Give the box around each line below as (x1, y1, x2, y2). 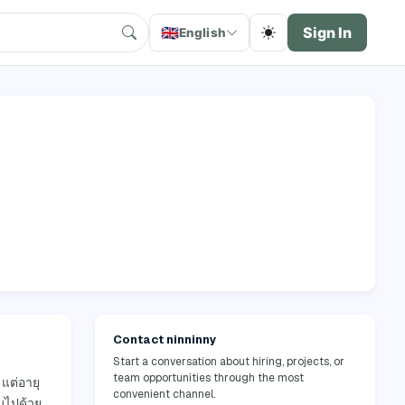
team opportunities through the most (113, 370, 304, 385)
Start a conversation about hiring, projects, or (113, 353, 344, 369)
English (178, 25, 226, 40)
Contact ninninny (113, 331, 217, 347)
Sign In (303, 24, 352, 42)
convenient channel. (113, 386, 215, 401)
